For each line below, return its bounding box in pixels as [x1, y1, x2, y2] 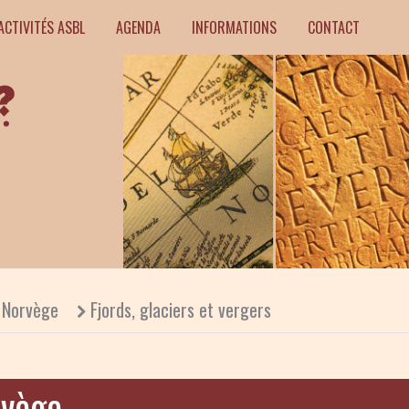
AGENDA [116, 16, 161, 38]
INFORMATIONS [192, 16, 277, 38]
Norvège [2, 296, 58, 323]
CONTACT [308, 16, 360, 38]
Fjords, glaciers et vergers [90, 296, 271, 323]
